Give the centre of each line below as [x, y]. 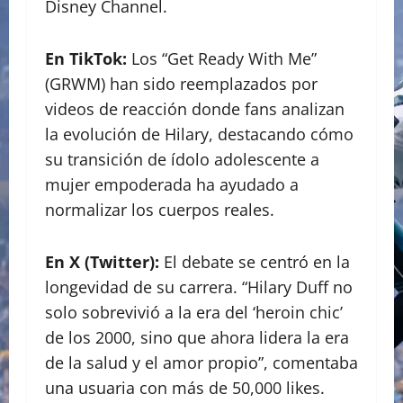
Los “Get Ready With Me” [222, 58]
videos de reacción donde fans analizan [195, 108]
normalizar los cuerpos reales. [160, 209]
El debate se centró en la [255, 261]
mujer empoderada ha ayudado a [172, 184]
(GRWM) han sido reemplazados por [181, 83]
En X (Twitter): [102, 261]
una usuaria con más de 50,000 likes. [185, 387]
